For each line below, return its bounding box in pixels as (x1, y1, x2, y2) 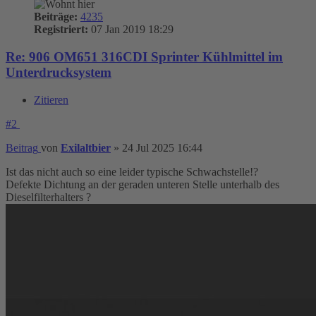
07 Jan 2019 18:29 (88, 23, 174, 36)
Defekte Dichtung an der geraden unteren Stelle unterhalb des (6, 178, 279, 190)
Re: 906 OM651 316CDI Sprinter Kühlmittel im (6, 49, 283, 65)
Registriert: (34, 23, 88, 36)
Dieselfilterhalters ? (6, 190, 91, 203)
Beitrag (6, 141, 38, 154)
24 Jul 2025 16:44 (122, 141, 202, 154)
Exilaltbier (61, 141, 111, 154)
